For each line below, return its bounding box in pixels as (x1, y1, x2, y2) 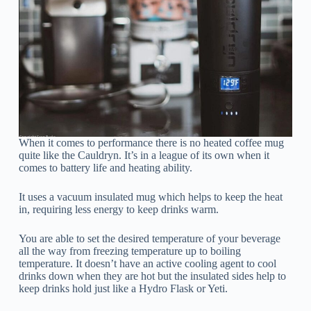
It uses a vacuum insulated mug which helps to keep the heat (18, 190, 283, 203)
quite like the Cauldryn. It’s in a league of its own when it (18, 149, 269, 161)
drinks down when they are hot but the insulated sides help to (18, 269, 286, 282)
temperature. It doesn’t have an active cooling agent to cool (18, 257, 276, 269)
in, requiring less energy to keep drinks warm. (18, 203, 219, 215)
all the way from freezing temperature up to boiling (18, 244, 241, 257)
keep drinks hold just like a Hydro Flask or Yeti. (18, 282, 228, 294)
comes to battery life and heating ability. (18, 161, 192, 174)
